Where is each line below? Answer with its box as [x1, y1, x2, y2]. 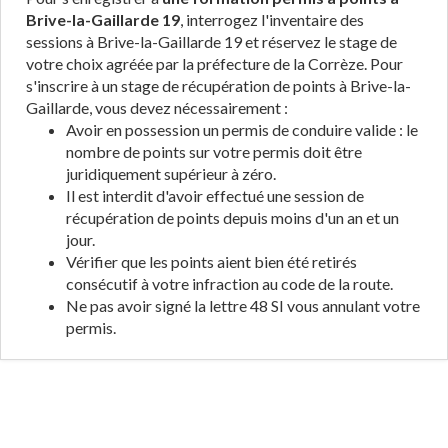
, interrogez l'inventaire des [180, 10, 364, 29]
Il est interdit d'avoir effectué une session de [66, 186, 364, 205]
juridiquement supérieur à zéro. [66, 164, 276, 183]
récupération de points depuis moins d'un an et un [66, 208, 399, 227]
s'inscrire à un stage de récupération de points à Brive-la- [26, 76, 411, 95]
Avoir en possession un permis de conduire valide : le [66, 120, 418, 139]
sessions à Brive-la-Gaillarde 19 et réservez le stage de [26, 32, 397, 51]
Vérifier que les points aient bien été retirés [66, 252, 357, 271]
